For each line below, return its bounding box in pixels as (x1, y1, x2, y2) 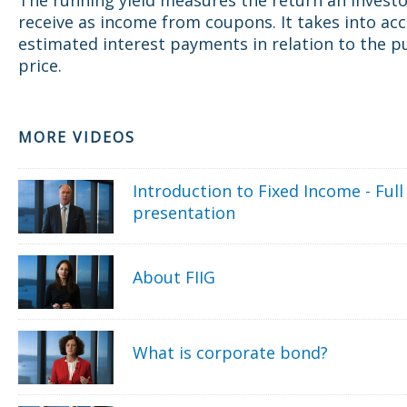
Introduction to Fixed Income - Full (133, 179, 404, 202)
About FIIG (133, 265, 216, 288)
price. (18, 54, 62, 76)
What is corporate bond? (133, 341, 329, 363)
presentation (133, 201, 236, 223)
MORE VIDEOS (18, 126, 135, 147)
